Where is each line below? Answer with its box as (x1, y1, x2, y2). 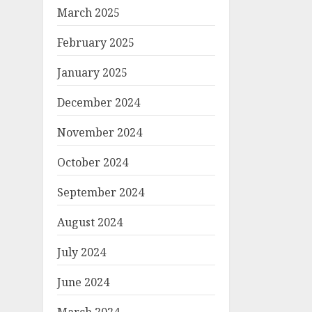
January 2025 (57, 65, 127, 80)
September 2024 (57, 185, 144, 200)
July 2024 (57, 244, 106, 260)
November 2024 (57, 125, 142, 140)
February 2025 (57, 35, 134, 50)
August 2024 (57, 214, 123, 230)
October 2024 (57, 155, 128, 170)
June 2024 (57, 274, 109, 290)
